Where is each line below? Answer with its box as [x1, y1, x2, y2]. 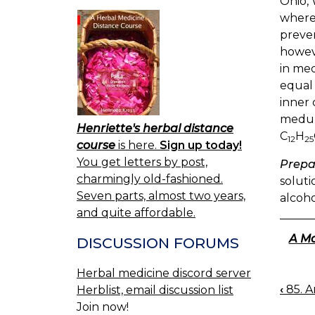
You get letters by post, [77, 155, 207, 169]
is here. [115, 139, 160, 153]
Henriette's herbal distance [77, 122, 233, 136]
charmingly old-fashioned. [77, 172, 223, 186]
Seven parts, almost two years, [77, 189, 245, 203]
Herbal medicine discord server [77, 266, 251, 280]
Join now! [77, 300, 129, 314]
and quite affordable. [77, 206, 195, 220]
